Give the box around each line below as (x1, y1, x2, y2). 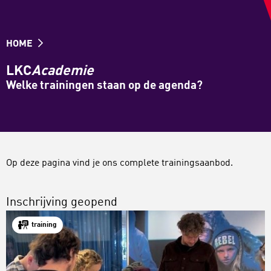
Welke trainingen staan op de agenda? (6, 79, 203, 91)
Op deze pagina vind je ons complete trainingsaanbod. (6, 158, 233, 168)
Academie (31, 64, 94, 78)
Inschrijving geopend (6, 196, 117, 209)
